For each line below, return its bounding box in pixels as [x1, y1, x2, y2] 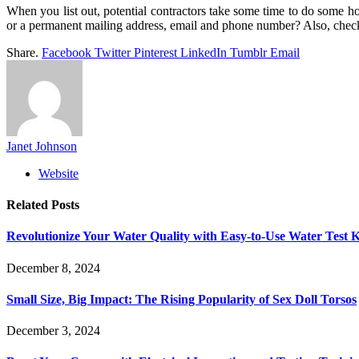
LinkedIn [180, 45, 227, 59]
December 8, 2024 [6, 260, 100, 275]
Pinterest [134, 45, 177, 59]
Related [6, 198, 51, 212]
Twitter [95, 45, 131, 59]
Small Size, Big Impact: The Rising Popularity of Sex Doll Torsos [6, 292, 357, 306]
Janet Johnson [6, 139, 77, 153]
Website [38, 166, 79, 180]
